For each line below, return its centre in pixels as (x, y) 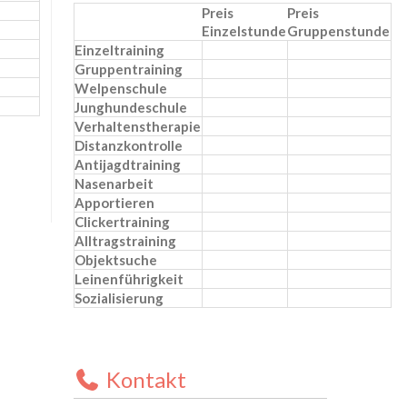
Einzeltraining (120, 50)
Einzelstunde (244, 30)
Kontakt (147, 379)
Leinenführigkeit (129, 278)
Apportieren (115, 202)
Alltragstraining (126, 240)
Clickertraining (123, 221)
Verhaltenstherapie (138, 126)
